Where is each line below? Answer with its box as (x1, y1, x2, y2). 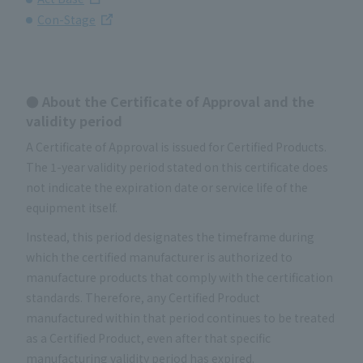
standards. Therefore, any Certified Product (26, 288, 260, 305)
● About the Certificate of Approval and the (26, 92, 314, 112)
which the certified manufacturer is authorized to (26, 248, 293, 265)
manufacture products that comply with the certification (26, 268, 333, 285)
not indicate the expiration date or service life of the (26, 179, 308, 196)
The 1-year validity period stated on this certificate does (26, 159, 328, 176)
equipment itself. (26, 199, 117, 216)
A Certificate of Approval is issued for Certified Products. (26, 139, 327, 156)
